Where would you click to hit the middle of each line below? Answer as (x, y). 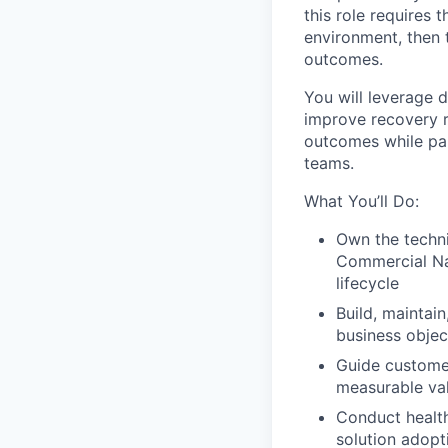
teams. (329, 163)
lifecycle (367, 283)
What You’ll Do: (361, 201)
